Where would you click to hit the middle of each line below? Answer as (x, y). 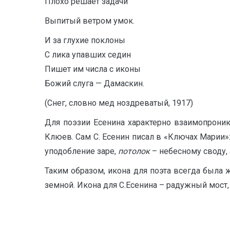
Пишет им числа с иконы (93, 69)
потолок (134, 151)
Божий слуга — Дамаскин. (94, 83)
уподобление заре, (81, 151)
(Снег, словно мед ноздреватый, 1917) (119, 103)
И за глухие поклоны (85, 40)
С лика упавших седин (88, 55)
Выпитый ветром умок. (90, 21)
